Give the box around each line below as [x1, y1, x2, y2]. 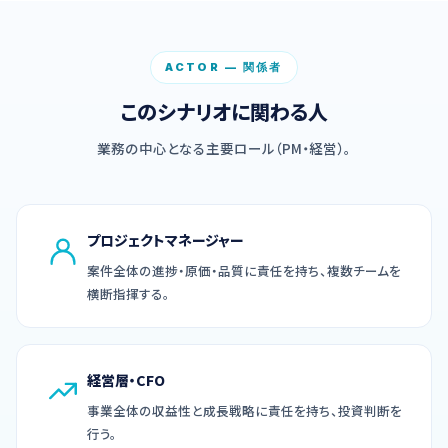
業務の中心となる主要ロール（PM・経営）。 [97, 137, 351, 158]
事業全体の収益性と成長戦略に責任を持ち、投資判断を [87, 400, 402, 420]
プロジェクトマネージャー [87, 229, 244, 250]
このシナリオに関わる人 [120, 96, 328, 126]
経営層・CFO [87, 369, 165, 390]
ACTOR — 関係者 [165, 59, 283, 74]
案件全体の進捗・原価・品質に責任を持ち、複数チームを [87, 260, 401, 280]
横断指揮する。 [87, 283, 170, 303]
